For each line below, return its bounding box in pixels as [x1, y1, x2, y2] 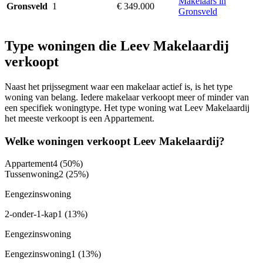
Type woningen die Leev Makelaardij [5, 38, 229, 54]
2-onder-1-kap [5, 209, 58, 220]
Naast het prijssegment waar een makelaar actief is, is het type [5, 81, 232, 92]
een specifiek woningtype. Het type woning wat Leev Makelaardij [5, 102, 249, 113]
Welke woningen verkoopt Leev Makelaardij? [5, 134, 225, 147]
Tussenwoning [5, 169, 59, 180]
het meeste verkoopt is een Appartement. [5, 113, 154, 123]
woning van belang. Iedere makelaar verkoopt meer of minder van [5, 92, 249, 102]
